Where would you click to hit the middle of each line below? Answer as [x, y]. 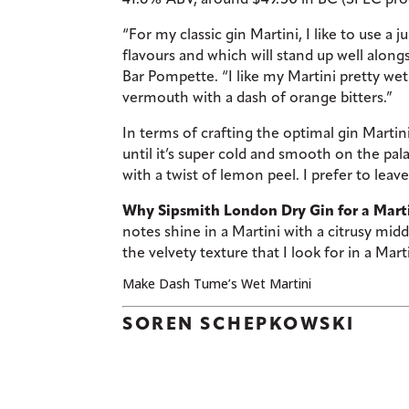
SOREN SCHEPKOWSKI [239, 323]
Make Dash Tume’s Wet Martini [217, 283]
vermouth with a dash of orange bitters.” [258, 97]
